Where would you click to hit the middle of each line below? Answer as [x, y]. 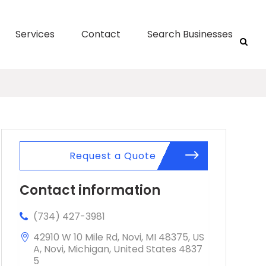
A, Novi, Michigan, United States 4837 [118, 249]
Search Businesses [190, 34]
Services [35, 34]
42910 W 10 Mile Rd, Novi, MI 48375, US [118, 237]
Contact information [90, 190]
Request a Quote [113, 156]
